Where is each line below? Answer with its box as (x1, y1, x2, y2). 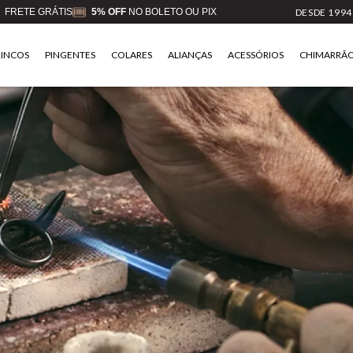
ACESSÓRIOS (228, 49, 284, 61)
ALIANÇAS (168, 49, 213, 61)
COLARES (111, 49, 153, 61)
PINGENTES (45, 49, 96, 61)
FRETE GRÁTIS (4, 6, 72, 17)
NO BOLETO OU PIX (125, 6, 217, 17)
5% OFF (91, 6, 126, 17)
